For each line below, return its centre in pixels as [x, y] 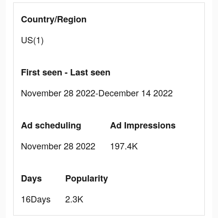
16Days [36, 199]
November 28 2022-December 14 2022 [97, 92]
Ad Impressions [143, 125]
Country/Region [54, 19]
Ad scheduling [51, 125]
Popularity [87, 178]
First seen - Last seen [66, 72]
